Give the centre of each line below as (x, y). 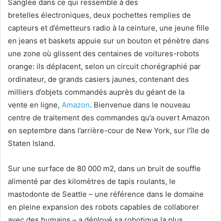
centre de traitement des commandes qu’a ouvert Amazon (109, 118)
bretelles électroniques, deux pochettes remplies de (99, 15)
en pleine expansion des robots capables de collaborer (104, 207)
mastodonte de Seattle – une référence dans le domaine (106, 194)
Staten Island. (32, 144)
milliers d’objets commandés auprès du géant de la (96, 92)
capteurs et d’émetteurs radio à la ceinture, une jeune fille (109, 28)
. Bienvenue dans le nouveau (140, 105)
